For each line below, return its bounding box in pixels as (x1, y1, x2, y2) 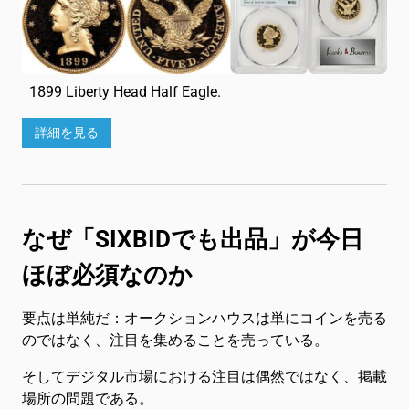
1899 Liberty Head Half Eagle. (29, 82, 221, 100)
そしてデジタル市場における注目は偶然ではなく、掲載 (22, 367, 387, 385)
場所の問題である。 (22, 389, 153, 407)
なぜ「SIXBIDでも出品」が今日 (22, 225, 363, 253)
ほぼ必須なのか (22, 260, 193, 288)
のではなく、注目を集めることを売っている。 (22, 330, 329, 349)
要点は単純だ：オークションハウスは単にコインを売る (22, 309, 387, 327)
